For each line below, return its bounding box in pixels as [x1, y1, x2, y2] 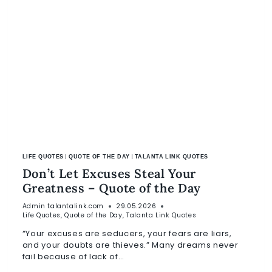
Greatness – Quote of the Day [22, 180, 201, 195]
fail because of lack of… [22, 251, 124, 263]
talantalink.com [47, 202, 104, 211]
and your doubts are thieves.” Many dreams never [22, 239, 239, 251]
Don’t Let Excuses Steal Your [22, 165, 196, 181]
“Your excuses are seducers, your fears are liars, [22, 228, 232, 240]
